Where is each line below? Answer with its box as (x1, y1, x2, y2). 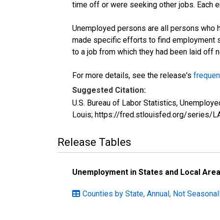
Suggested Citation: (72, 85, 146, 95)
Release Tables (57, 136, 131, 148)
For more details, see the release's (72, 70, 193, 80)
